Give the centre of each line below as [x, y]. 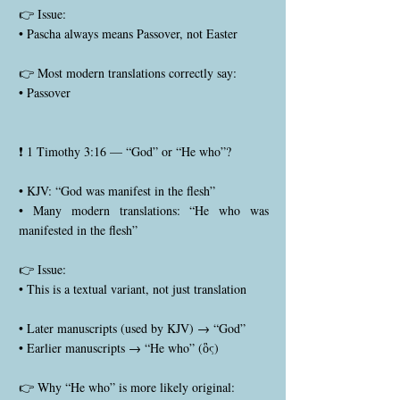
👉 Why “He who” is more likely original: [127, 387]
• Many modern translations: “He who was [144, 210]
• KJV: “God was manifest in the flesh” [117, 191]
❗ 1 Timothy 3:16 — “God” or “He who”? [125, 151]
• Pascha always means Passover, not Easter [128, 33]
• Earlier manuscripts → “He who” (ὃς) [119, 348]
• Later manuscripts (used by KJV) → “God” [132, 328]
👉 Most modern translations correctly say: [128, 73]
